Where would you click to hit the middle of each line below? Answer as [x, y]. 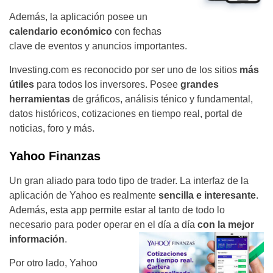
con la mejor [226, 225]
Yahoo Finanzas [55, 156]
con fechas [137, 32]
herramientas [40, 99]
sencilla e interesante [207, 196]
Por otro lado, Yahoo [53, 263]
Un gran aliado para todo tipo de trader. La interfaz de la [129, 181]
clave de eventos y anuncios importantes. [98, 46]
